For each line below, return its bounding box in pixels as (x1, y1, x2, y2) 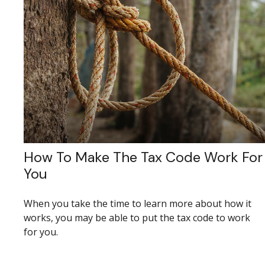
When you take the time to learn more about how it (24, 196, 251, 210)
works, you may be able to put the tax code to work (24, 211, 250, 224)
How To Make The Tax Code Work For (24, 147, 263, 166)
